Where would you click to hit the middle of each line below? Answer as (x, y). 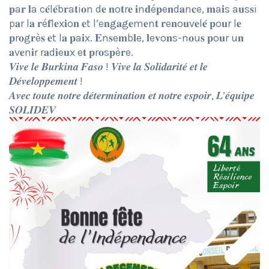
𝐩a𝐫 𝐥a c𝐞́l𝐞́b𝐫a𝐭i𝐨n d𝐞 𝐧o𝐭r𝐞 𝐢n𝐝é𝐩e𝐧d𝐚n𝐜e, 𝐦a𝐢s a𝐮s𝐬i (133, 9)
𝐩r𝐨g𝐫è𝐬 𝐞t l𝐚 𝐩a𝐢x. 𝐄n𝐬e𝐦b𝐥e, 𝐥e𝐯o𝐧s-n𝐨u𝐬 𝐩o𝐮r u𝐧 (126, 38)
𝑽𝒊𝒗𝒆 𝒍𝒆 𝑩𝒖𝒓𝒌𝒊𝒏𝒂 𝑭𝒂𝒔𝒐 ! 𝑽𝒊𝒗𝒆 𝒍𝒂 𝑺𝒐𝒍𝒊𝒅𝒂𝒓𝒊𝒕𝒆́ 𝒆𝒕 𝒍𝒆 (108, 67)
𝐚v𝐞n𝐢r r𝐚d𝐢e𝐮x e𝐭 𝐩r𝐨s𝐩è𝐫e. (71, 53)
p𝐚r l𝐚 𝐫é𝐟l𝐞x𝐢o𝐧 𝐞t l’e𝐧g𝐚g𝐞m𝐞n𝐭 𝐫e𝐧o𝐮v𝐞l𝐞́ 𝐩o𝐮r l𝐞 (125, 24)
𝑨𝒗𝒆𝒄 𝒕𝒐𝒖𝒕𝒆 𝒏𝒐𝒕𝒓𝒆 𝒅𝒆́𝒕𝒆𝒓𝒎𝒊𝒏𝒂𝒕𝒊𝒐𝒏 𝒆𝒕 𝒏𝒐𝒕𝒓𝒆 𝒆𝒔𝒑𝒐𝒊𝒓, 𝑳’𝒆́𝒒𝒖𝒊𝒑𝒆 (132, 96)
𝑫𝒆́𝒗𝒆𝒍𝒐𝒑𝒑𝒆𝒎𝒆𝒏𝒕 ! (46, 81)
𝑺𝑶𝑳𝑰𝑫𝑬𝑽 (32, 110)
